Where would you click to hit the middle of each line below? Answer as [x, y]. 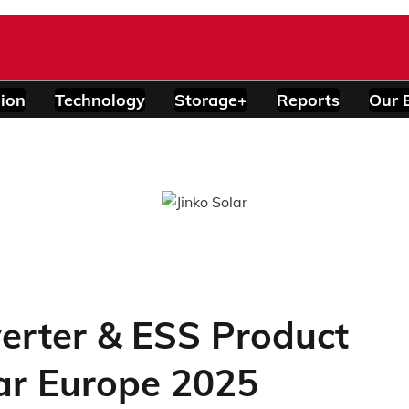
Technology [100, 100]
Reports [308, 100]
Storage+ [211, 100]
